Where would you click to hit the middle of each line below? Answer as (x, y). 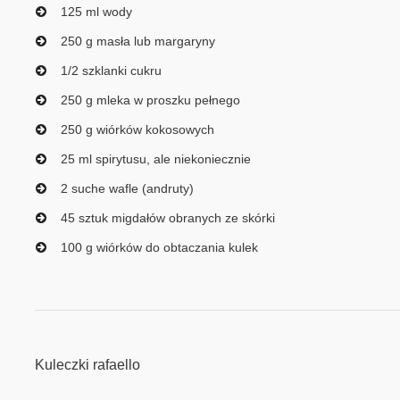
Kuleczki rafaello (87, 365)
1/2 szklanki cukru (111, 71)
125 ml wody (96, 12)
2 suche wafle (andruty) (127, 189)
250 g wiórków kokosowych (137, 130)
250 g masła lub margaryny (138, 42)
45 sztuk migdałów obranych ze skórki (168, 218)
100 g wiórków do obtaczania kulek (159, 248)
